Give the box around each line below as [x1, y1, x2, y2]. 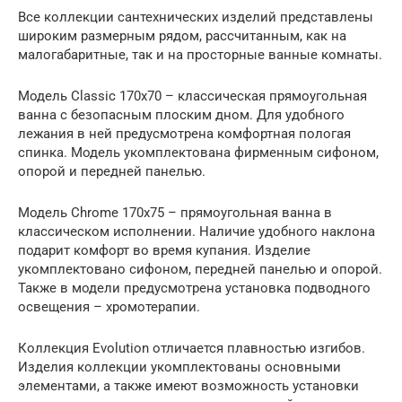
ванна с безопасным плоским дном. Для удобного [18, 106, 345, 123]
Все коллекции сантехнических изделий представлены [18, 8, 373, 25]
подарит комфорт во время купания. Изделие [18, 241, 310, 258]
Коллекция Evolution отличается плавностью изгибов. [18, 339, 365, 356]
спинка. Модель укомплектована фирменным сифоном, [18, 144, 379, 161]
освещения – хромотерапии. [18, 298, 200, 315]
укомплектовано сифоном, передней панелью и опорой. [18, 260, 382, 277]
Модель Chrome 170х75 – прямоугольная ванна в [18, 204, 332, 221]
